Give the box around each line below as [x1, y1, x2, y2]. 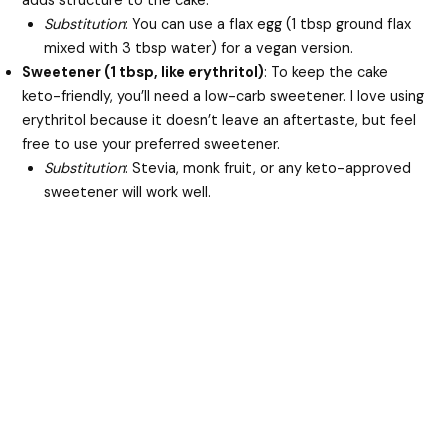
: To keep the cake [264, 62, 389, 82]
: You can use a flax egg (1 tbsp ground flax [125, 14, 412, 34]
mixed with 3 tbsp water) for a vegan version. [44, 38, 354, 58]
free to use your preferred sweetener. [22, 134, 281, 154]
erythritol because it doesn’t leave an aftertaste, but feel [22, 110, 417, 130]
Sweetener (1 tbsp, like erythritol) [22, 62, 265, 82]
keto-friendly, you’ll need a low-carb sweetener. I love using [22, 86, 425, 106]
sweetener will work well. [44, 182, 212, 202]
